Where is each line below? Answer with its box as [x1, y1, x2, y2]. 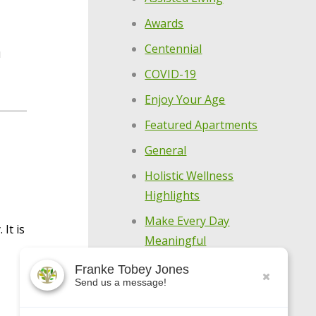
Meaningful [145, 232, 207, 248]
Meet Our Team [145, 283, 229, 299]
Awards [145, 15, 184, 31]
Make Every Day [145, 212, 230, 229]
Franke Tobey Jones [75, 262, 189, 276]
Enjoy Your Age [145, 91, 226, 107]
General [145, 142, 187, 158]
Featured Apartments [145, 116, 258, 133]
